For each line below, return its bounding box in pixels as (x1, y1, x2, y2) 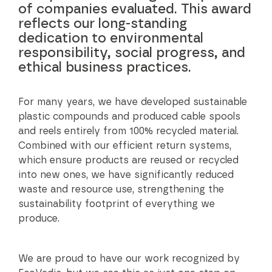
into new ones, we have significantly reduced (18, 170, 234, 180)
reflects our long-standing (18, 17, 187, 31)
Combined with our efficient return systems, (18, 141, 231, 151)
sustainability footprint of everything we (18, 199, 215, 209)
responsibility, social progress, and (18, 46, 245, 60)
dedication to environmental (18, 32, 203, 46)
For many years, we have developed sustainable (18, 97, 247, 107)
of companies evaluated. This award (18, 2, 251, 16)
